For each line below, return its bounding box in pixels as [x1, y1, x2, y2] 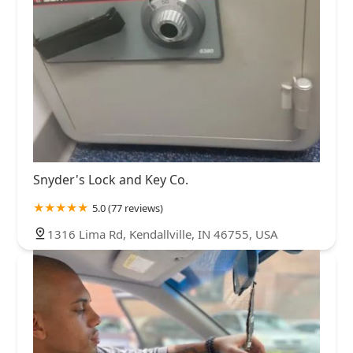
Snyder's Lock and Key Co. [33, 171, 188, 189]
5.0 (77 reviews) [92, 201, 163, 216]
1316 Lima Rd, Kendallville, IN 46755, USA [47, 226, 278, 243]
